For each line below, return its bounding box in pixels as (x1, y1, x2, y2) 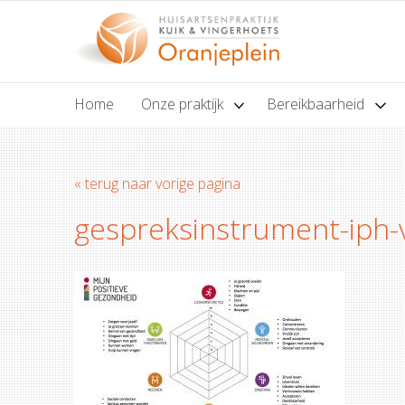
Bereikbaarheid (267, 94, 369, 115)
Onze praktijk (140, 94, 227, 115)
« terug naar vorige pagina (74, 174, 240, 193)
